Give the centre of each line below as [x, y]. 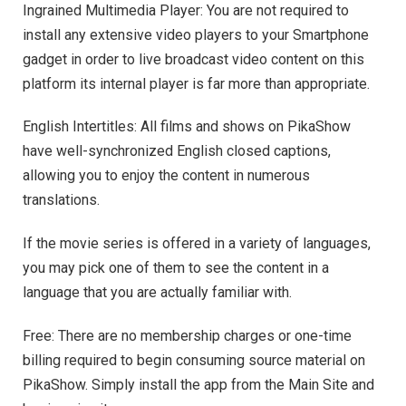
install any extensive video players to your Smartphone [196, 34]
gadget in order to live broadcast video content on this [193, 59]
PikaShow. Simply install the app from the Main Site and [198, 384]
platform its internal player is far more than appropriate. [196, 83]
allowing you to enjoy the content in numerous [166, 176]
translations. [61, 200]
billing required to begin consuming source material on [194, 360]
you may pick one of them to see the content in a [176, 268]
